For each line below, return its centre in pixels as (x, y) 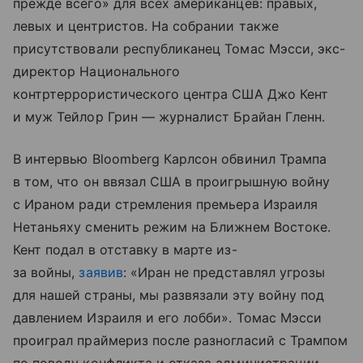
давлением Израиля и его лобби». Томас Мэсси (168, 318)
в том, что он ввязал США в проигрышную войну (172, 182)
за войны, (46, 273)
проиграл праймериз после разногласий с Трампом (181, 341)
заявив (101, 273)
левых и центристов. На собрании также (146, 26)
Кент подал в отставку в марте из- (125, 250)
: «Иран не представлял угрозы (224, 273)
